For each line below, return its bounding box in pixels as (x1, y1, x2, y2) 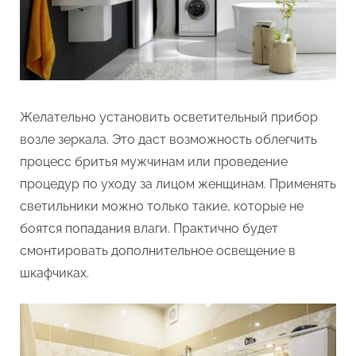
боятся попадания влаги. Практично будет (20, 221, 278, 237)
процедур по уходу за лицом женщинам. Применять (20, 176, 336, 192)
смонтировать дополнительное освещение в (20, 243, 296, 259)
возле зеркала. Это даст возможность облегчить (20, 132, 317, 148)
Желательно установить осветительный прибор (20, 110, 318, 126)
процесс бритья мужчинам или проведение (20, 154, 288, 170)
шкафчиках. (20, 265, 89, 281)
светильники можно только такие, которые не (20, 199, 304, 215)
